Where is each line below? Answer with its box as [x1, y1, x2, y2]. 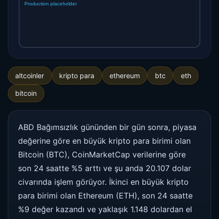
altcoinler [15, 71, 44, 80]
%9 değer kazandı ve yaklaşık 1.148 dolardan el [18, 204, 192, 215]
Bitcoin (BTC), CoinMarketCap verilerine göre [18, 150, 186, 160]
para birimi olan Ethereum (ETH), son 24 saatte [18, 191, 193, 201]
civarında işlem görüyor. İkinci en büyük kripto [18, 177, 189, 187]
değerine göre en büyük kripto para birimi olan [18, 136, 191, 146]
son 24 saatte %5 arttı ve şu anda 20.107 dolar [18, 163, 191, 174]
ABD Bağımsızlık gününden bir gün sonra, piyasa [18, 122, 197, 132]
